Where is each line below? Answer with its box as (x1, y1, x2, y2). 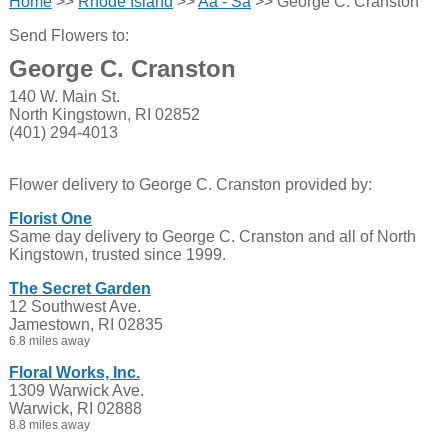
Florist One (8, 210, 92, 227)
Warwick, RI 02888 (8, 400, 142, 417)
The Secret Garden (8, 280, 151, 297)
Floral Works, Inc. (8, 364, 140, 381)
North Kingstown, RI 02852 (8, 106, 200, 123)
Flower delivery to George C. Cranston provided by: (8, 176, 372, 193)
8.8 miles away (8, 418, 90, 432)
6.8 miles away (8, 334, 90, 348)
